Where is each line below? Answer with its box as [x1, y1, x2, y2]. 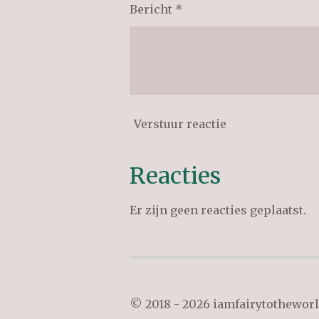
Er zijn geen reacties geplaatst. [130, 203, 306, 218]
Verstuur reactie [134, 116, 226, 131]
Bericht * [130, 2, 182, 17]
